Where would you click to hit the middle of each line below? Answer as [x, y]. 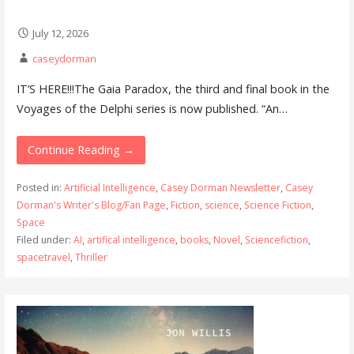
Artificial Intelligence [109, 187]
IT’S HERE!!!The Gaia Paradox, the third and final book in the [173, 89]
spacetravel [43, 257]
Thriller [91, 257]
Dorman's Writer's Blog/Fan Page [91, 205]
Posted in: [40, 187]
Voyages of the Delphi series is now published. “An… [152, 109]
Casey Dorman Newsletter [220, 187]
